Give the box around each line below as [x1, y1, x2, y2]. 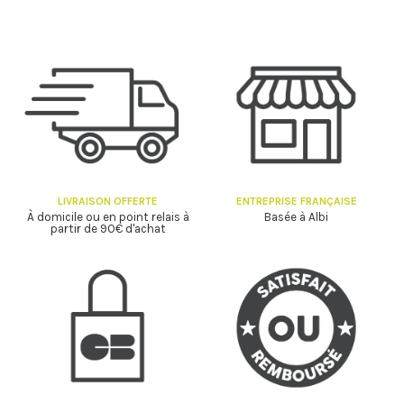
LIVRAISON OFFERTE [58, 195, 158, 208]
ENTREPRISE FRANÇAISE [235, 195, 357, 208]
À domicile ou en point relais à [26, 210, 189, 225]
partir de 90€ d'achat [50, 222, 166, 236]
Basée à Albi [264, 210, 328, 225]
